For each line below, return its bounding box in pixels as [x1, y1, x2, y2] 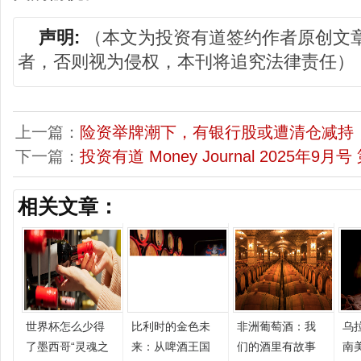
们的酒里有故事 [237, 340, 316, 353]
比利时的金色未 [131, 320, 210, 333]
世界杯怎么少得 [26, 320, 105, 333]
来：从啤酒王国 [131, 340, 210, 353]
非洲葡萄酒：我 [237, 320, 316, 333]
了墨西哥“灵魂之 [26, 340, 109, 353]
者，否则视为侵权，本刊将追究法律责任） [18, 52, 355, 72]
